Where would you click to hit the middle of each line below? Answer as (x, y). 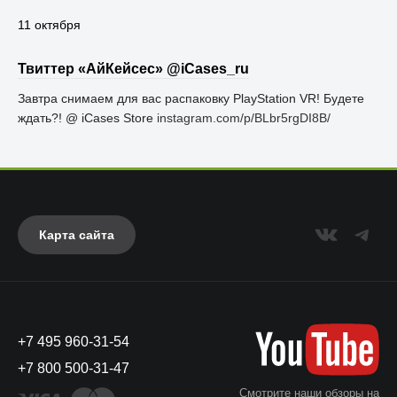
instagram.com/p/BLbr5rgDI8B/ (244, 118)
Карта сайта (77, 235)
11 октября (49, 25)
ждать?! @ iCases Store (87, 118)
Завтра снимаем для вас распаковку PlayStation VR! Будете (191, 98)
